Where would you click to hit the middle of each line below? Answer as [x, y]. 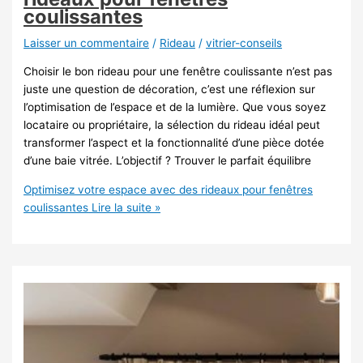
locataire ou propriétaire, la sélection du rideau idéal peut [172, 124]
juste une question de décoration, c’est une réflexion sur [170, 89]
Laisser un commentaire [87, 43]
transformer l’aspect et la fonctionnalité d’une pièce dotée [174, 142]
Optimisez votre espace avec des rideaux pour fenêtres [169, 189]
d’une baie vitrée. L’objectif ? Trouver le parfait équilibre [168, 160]
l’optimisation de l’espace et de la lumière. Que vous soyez [175, 107]
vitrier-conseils [244, 43]
